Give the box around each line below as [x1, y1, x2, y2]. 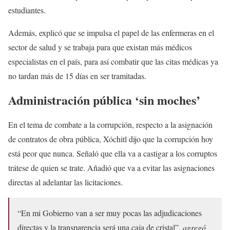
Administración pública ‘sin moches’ [8, 91, 200, 109]
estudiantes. [8, 4, 46, 15]
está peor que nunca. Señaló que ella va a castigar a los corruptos [8, 148, 217, 159]
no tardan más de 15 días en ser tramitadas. [8, 70, 146, 81]
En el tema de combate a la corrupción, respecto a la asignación [8, 119, 213, 130]
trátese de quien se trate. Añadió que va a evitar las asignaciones [8, 162, 215, 174]
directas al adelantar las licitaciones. [8, 177, 123, 188]
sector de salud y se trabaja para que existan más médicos [8, 41, 192, 52]
